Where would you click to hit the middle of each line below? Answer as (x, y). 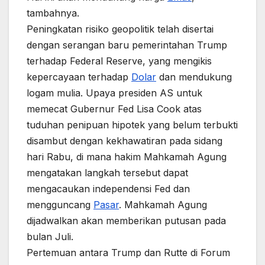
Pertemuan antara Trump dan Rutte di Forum (128, 253)
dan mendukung (194, 77)
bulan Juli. (50, 237)
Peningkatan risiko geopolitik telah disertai (120, 29)
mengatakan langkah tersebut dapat (107, 173)
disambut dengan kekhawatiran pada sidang (125, 141)
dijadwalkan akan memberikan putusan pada (126, 221)
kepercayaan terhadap (79, 77)
